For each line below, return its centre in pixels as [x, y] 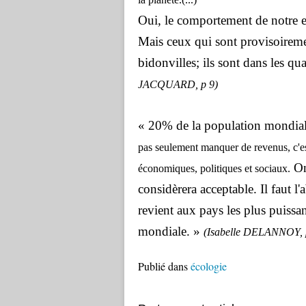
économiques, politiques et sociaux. [214, 168]
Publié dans [163, 266]
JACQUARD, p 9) [178, 84]
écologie [209, 266]
